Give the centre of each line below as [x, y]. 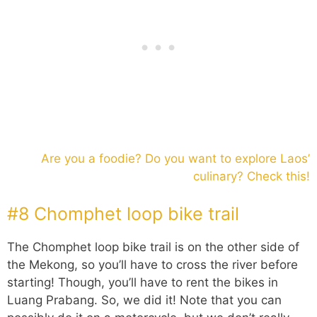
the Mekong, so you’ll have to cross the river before [152, 265]
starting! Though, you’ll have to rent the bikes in [143, 283]
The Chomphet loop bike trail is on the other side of [153, 247]
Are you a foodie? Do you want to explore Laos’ [175, 158]
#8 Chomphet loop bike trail [123, 214]
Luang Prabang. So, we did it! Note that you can [144, 300]
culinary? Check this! [252, 176]
